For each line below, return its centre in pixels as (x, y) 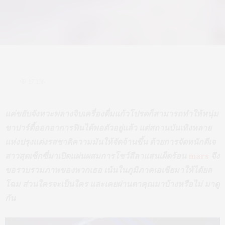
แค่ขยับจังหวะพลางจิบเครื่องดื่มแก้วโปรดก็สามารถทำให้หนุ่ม (112, 113)
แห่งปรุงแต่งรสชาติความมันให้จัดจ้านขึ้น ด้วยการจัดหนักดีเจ (110, 141)
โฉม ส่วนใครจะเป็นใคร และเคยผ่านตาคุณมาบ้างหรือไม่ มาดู (112, 184)
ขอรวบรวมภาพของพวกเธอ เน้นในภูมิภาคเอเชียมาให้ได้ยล (108, 170)
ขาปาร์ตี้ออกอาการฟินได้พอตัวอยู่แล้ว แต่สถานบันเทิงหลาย (108, 127)
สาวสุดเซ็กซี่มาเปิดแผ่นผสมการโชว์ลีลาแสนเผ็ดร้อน (96, 155)
